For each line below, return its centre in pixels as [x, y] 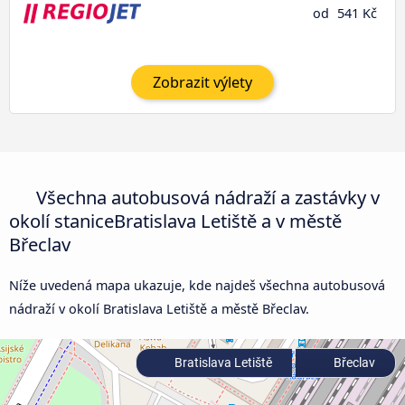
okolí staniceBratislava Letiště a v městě [175, 221]
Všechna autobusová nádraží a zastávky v [206, 198]
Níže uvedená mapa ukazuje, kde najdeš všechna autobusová [197, 286]
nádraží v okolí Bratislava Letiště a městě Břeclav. [159, 309]
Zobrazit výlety [202, 82]
